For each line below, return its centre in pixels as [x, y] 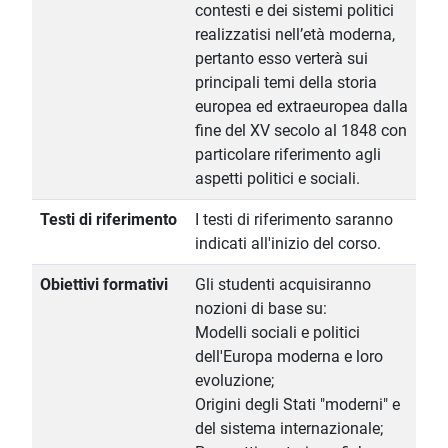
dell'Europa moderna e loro [289, 357]
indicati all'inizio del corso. [288, 244]
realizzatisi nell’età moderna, [295, 35]
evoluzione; [234, 381]
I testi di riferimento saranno [294, 220]
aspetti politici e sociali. [277, 179]
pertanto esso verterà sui [281, 59]
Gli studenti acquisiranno [283, 285]
